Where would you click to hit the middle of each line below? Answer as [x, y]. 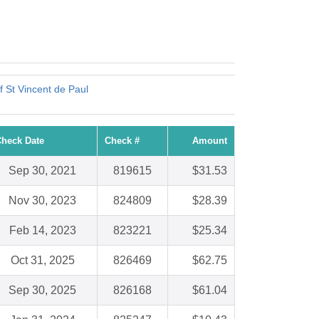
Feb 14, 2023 [42, 231]
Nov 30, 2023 [42, 201]
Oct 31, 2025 [42, 261]
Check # [122, 141]
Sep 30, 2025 [42, 291]
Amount [210, 141]
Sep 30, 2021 [42, 171]
